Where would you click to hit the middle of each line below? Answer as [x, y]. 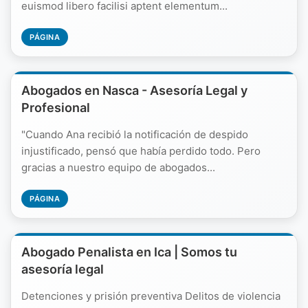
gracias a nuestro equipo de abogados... [118, 167]
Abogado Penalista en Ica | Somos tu [129, 252]
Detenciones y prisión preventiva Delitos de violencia [151, 296]
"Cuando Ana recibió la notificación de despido [135, 134]
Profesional [56, 108]
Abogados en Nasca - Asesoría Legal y [134, 90]
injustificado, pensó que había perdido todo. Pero [141, 151]
